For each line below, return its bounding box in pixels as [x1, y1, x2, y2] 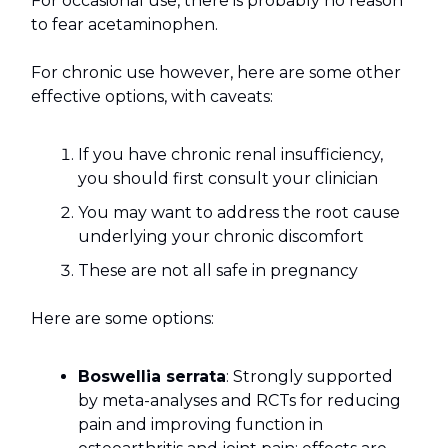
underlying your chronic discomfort [78, 227, 364, 247]
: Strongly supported [226, 367, 393, 387]
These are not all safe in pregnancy [78, 261, 358, 281]
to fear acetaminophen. [31, 15, 218, 35]
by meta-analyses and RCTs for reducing [78, 391, 401, 411]
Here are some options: [31, 309, 214, 329]
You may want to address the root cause [78, 203, 400, 223]
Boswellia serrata [78, 367, 226, 387]
